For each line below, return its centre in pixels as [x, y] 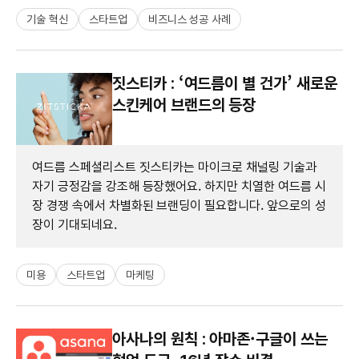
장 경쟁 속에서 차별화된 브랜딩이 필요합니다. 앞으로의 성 [179, 205]
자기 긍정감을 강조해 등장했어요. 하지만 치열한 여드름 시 [179, 186]
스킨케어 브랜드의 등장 [184, 105]
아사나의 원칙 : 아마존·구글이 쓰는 [220, 339]
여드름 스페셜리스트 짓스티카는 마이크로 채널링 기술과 [174, 167]
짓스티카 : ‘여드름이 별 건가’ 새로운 [225, 83]
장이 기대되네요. [75, 224]
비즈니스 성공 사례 [190, 19]
